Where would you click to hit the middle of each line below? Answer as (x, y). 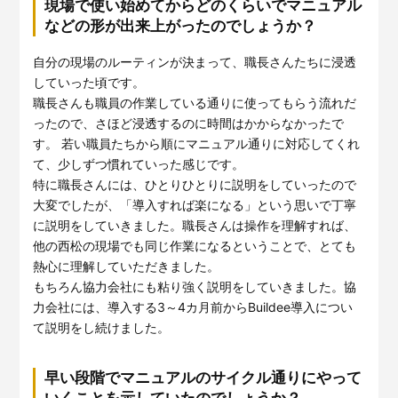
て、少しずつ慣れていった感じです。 (139, 164)
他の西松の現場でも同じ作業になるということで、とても (195, 246)
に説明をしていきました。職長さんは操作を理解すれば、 (195, 226)
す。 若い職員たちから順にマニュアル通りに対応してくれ (197, 144)
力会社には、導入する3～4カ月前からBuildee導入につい (193, 307)
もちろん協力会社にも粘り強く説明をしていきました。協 (195, 287)
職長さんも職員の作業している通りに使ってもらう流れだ (195, 103)
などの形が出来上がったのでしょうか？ (181, 26)
